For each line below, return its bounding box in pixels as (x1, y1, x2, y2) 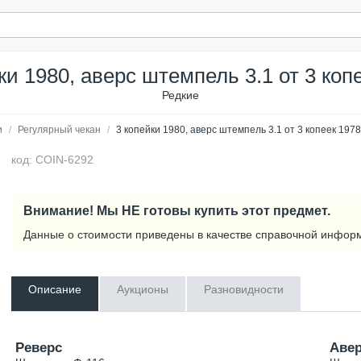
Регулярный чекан (18, 124, 101, 135)
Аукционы (117, 283, 169, 296)
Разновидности (204, 283, 284, 296)
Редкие (162, 89, 199, 102)
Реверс (15, 340, 63, 355)
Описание (28, 283, 82, 296)
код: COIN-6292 (11, 153, 94, 166)
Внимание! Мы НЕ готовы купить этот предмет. (23, 203, 331, 218)
